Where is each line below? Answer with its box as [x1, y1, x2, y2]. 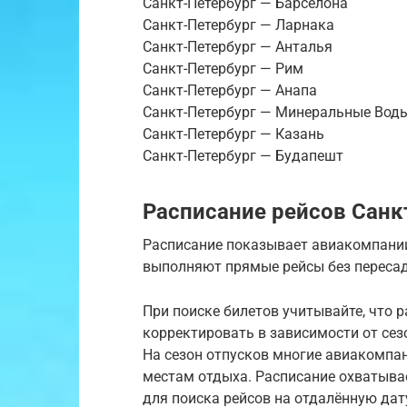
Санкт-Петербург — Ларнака [143, 16, 334, 35]
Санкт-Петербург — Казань [143, 125, 324, 144]
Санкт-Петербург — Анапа [143, 82, 317, 100]
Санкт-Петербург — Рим [143, 60, 303, 78]
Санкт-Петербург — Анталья [143, 38, 333, 56]
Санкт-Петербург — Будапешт [143, 147, 343, 165]
